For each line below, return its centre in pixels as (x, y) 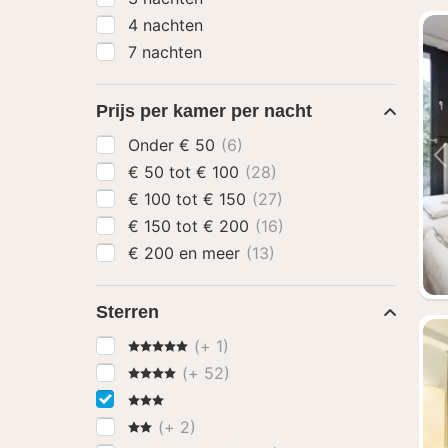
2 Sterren (162, 426)
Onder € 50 (199, 145)
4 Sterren (162, 372)
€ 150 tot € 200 (228, 226)
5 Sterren (162, 345)
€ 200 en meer (212, 253)
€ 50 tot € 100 (220, 172)
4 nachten (165, 25)
